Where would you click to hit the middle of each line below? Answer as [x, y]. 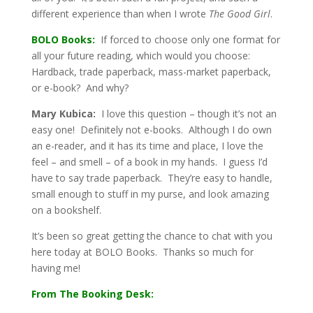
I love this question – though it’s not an [187, 114]
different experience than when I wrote [120, 14]
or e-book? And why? [80, 88]
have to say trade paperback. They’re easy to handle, [152, 178]
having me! [56, 268]
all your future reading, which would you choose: [140, 56]
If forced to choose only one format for [187, 39]
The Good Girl [239, 14]
